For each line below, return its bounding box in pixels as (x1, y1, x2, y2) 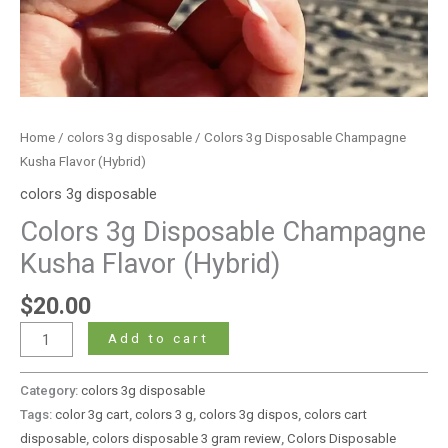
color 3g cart (55, 407, 129, 423)
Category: (20, 383, 81, 399)
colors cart (304, 407, 367, 423)
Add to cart (107, 330, 209, 347)
